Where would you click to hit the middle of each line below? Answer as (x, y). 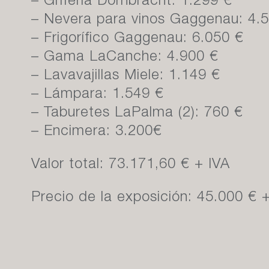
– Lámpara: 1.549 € (98, 95)
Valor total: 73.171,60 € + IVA (131, 165)
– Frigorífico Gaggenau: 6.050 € (138, 39)
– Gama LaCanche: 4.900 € (125, 58)
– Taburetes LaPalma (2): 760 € (137, 113)
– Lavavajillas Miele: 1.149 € (126, 76)
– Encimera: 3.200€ (97, 132)
